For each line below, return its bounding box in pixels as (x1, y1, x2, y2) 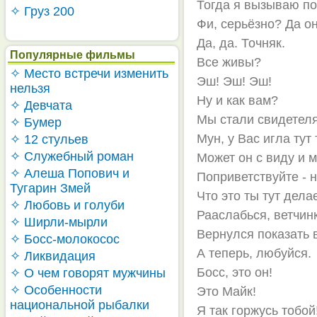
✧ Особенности (10, 283, 102, 297)
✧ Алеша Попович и (10, 166, 129, 180)
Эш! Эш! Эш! (197, 74, 272, 88)
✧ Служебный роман (10, 149, 134, 163)
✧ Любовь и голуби (10, 198, 125, 212)
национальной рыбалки (10, 298, 149, 312)
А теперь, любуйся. (197, 246, 312, 260)
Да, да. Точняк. (197, 36, 286, 50)
